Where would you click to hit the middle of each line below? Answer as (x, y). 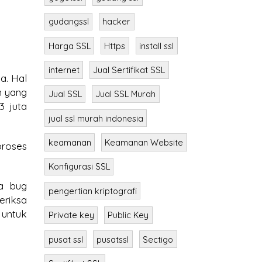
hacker (117, 22)
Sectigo (158, 239)
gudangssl (68, 22)
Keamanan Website (144, 143)
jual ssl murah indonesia (96, 118)
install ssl (157, 46)
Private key (71, 215)
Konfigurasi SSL (79, 167)
